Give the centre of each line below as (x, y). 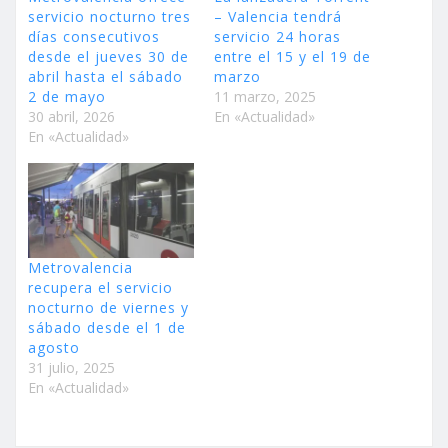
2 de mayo (67, 97)
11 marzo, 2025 (265, 97)
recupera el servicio (100, 287)
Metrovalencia (80, 267)
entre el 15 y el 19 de (292, 57)
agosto (54, 347)
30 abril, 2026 (71, 117)
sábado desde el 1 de (107, 327)
